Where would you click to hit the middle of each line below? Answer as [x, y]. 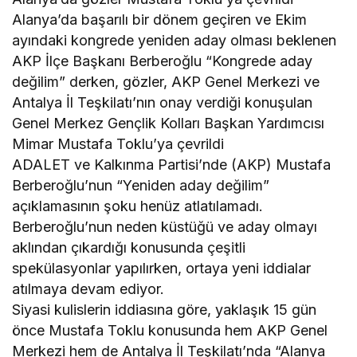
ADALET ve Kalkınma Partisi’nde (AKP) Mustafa [172, 165]
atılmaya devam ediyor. [88, 289]
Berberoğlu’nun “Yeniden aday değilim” [141, 186]
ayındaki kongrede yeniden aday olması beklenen [175, 41]
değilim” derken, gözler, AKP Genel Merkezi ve [166, 82]
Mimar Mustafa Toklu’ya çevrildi [118, 144]
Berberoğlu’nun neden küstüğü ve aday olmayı [165, 227]
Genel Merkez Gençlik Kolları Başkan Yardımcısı [169, 124]
